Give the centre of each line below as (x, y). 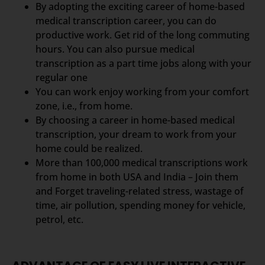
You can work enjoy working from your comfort (142, 91)
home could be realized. (89, 148)
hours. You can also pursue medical (115, 49)
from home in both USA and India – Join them (137, 177)
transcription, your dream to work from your (136, 134)
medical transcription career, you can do (126, 20)
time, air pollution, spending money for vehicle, (140, 205)
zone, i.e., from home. (84, 106)
